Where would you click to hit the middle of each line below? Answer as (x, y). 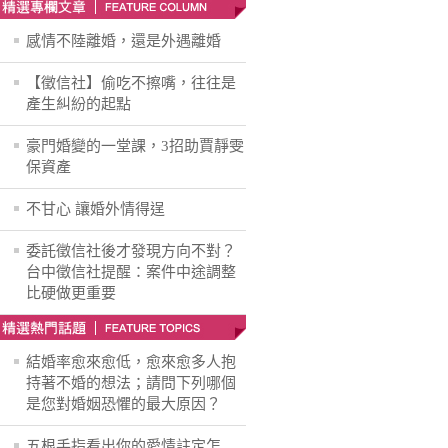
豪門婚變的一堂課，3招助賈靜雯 (135, 146)
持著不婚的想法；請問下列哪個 (131, 383)
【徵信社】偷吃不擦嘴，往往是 (131, 83)
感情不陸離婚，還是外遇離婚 (123, 41)
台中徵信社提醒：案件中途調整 (131, 272)
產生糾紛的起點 (78, 104)
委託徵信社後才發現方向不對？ (131, 251)
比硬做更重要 (71, 293)
